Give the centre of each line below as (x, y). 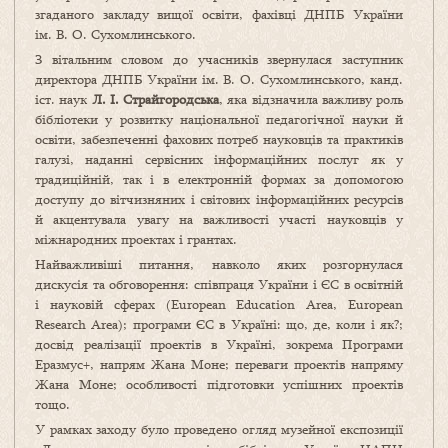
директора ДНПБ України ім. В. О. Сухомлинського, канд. (219, 79)
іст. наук (63, 99)
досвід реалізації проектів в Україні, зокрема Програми (219, 344)
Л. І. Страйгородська (155, 99)
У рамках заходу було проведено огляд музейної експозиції (219, 429)
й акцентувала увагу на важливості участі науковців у (219, 219)
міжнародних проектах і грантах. (136, 239)
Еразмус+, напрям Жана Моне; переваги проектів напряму (219, 364)
